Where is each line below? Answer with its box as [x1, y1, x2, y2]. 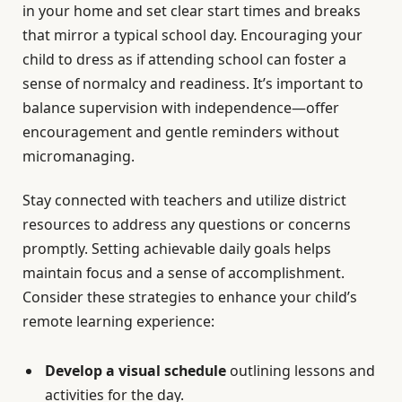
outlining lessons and [226, 361, 375, 381]
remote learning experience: [22, 311, 214, 332]
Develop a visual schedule [45, 361, 226, 381]
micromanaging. [22, 146, 135, 167]
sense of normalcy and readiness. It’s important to [22, 74, 363, 94]
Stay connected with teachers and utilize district [22, 190, 346, 211]
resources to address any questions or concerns [22, 214, 351, 235]
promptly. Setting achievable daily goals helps [22, 239, 331, 259]
